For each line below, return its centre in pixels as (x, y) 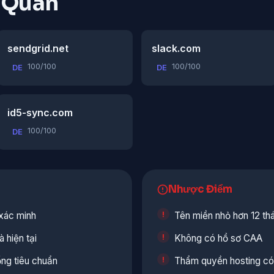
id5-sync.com (40, 113)
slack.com (176, 49)
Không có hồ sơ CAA (218, 239)
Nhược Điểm (200, 190)
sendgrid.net (38, 49)
